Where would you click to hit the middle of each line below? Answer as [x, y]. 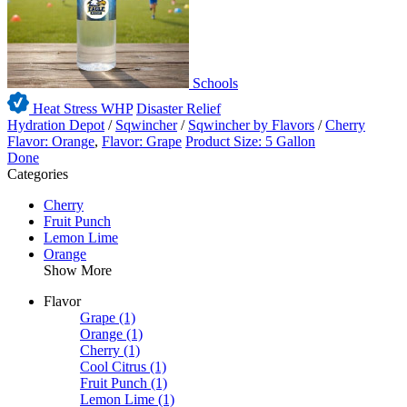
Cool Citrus [113, 367]
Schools [213, 84]
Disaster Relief [179, 109]
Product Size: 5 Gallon [250, 142]
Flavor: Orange [51, 142]
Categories [38, 174]
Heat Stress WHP [81, 109]
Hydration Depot [56, 125]
